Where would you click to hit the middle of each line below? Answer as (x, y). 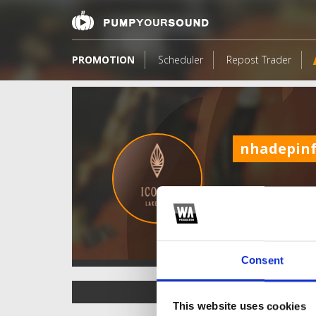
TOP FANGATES (204, 291)
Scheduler (181, 60)
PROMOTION (103, 60)
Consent (262, 260)
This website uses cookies (239, 306)
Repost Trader (259, 60)
